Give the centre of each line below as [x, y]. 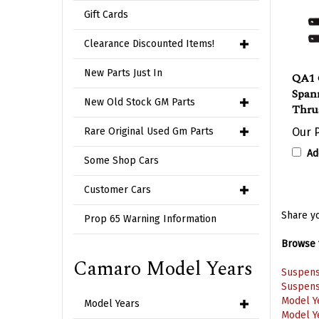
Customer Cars [117, 190]
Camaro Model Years [163, 269]
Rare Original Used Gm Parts [149, 131]
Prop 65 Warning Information [150, 219]
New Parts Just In [123, 73]
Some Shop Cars [121, 161]
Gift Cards [106, 15]
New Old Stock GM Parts [140, 102]
